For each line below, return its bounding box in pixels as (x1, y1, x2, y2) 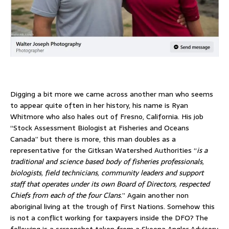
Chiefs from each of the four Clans (10, 190, 121, 201)
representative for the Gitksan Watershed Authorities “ (10, 145, 197, 156)
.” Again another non (121, 190, 189, 201)
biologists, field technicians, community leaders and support (10, 167, 203, 178)
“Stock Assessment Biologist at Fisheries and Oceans (10, 122, 189, 133)
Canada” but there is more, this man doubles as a (10, 133, 176, 145)
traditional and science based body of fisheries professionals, (10, 156, 204, 167)
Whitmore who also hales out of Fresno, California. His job (10, 111, 203, 122)
